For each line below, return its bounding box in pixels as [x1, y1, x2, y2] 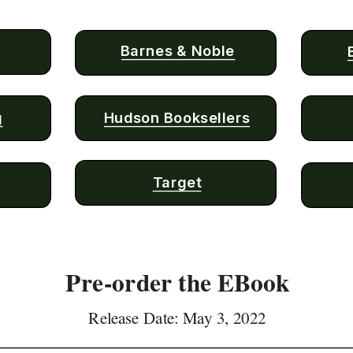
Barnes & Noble [121, 41, 236, 59]
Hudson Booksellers [104, 108, 251, 127]
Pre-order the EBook [65, 263, 290, 300]
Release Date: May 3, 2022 [88, 306, 267, 329]
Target [152, 173, 202, 191]
